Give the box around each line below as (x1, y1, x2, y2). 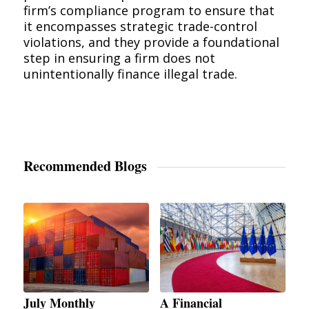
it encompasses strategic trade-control (23, 18, 257, 35)
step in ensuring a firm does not (23, 50, 215, 67)
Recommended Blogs (23, 155, 147, 176)
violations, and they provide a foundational (23, 34, 279, 51)
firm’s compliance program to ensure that (23, 2, 275, 19)
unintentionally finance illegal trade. (23, 66, 237, 83)
